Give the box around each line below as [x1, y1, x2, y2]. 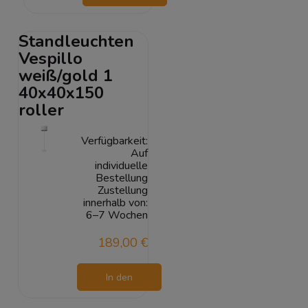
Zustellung [98, 183, 148, 199]
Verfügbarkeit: [81, 133, 148, 149]
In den [105, 271, 133, 285]
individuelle [95, 158, 148, 174]
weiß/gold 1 [19, 65, 113, 87]
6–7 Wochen [86, 208, 148, 223]
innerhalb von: [83, 195, 148, 211]
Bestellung [96, 170, 148, 186]
